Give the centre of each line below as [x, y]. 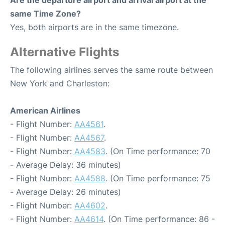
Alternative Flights [65, 52]
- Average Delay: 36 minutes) [66, 165]
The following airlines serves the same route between [111, 70]
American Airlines [45, 111]
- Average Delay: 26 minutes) [66, 192]
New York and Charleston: [60, 84]
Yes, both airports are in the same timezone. [94, 27]
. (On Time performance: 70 [158, 151]
